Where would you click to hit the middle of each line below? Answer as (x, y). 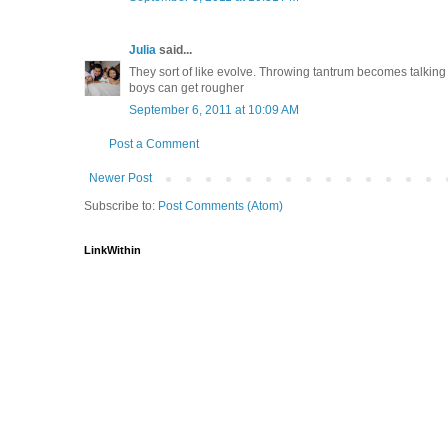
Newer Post (120, 177)
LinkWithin (112, 249)
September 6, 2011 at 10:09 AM (214, 109)
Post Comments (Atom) (220, 205)
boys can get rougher (186, 87)
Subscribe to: (121, 205)
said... (174, 49)
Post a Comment (154, 143)
